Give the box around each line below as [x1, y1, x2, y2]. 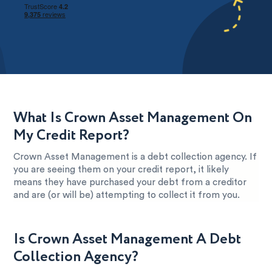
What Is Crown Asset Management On [13, 107, 253, 129]
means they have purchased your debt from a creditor [13, 178, 247, 188]
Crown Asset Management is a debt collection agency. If [13, 152, 257, 162]
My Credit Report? [13, 125, 130, 147]
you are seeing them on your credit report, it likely [13, 165, 229, 175]
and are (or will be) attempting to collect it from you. [13, 191, 240, 200]
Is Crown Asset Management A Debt [13, 229, 242, 251]
